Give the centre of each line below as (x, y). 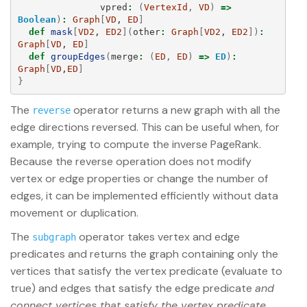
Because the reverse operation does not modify (131, 162)
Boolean (37, 19)
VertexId (165, 7)
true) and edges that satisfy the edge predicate (133, 288)
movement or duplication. (74, 213)
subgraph (54, 237)
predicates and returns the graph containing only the (144, 254)
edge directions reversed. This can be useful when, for (145, 127)
